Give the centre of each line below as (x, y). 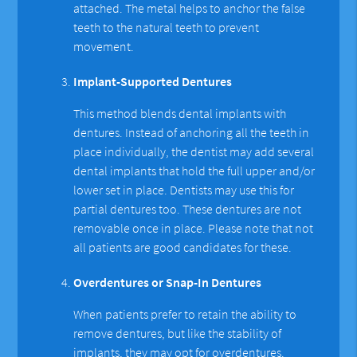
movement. (104, 46)
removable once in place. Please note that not (194, 228)
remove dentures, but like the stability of (178, 333)
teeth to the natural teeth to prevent (167, 27)
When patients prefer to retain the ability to (185, 314)
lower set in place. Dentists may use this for (184, 189)
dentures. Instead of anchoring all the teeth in (192, 132)
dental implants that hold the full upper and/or (194, 170)
